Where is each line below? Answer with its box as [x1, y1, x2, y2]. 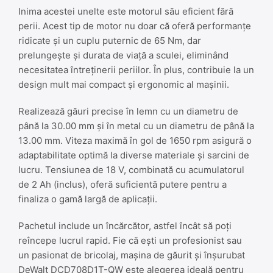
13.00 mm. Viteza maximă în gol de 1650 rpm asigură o [18, 134, 252, 146]
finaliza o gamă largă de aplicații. [18, 193, 157, 205]
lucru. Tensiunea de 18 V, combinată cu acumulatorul [18, 163, 244, 175]
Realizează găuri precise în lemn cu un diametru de [18, 105, 238, 117]
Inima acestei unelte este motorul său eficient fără [18, 5, 233, 17]
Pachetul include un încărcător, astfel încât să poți [18, 219, 232, 232]
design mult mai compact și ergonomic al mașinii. [18, 78, 229, 90]
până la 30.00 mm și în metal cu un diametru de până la [18, 119, 254, 132]
